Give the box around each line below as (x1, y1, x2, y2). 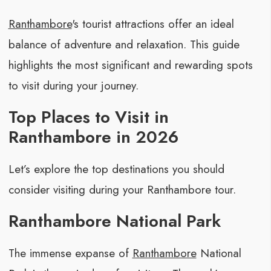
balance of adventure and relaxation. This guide (8, 36, 240, 53)
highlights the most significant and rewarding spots (8, 57, 253, 74)
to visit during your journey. (8, 77, 139, 94)
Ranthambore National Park (8, 209, 221, 233)
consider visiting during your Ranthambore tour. (8, 181, 236, 198)
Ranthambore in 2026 (8, 125, 178, 149)
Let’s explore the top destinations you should (8, 161, 224, 178)
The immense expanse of (8, 245, 132, 262)
